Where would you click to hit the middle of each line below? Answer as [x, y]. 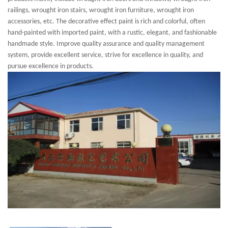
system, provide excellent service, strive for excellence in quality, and [105, 55]
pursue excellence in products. [51, 67]
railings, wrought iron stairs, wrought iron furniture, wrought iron [101, 11]
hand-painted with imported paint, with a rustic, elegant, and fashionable [112, 33]
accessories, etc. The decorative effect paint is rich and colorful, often [106, 22]
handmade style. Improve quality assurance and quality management [106, 44]
